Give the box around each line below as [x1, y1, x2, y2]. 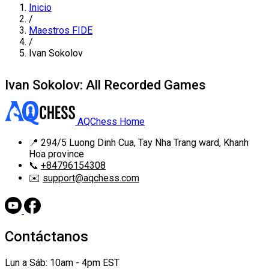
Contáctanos [5, 228, 88, 246]
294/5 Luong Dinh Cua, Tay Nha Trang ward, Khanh [41, 137, 249, 149]
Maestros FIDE [29, 25, 92, 36]
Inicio [29, 2, 52, 13]
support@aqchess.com [43, 172, 139, 184]
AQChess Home [77, 116, 145, 128]
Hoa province [29, 148, 84, 160]
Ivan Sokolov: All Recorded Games [5, 77, 206, 92]
